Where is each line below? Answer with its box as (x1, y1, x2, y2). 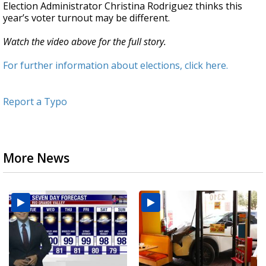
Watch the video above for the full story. (3, 35, 166, 49)
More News (3, 150, 69, 167)
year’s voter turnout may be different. (3, 11, 170, 25)
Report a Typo (3, 95, 67, 109)
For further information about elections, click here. (3, 59, 228, 72)
